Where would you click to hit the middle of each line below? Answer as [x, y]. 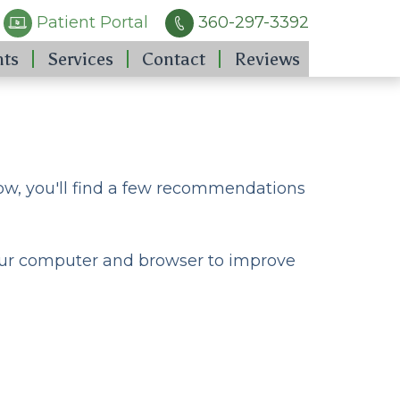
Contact [174, 58]
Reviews [267, 58]
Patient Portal [90, 22]
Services [80, 58]
